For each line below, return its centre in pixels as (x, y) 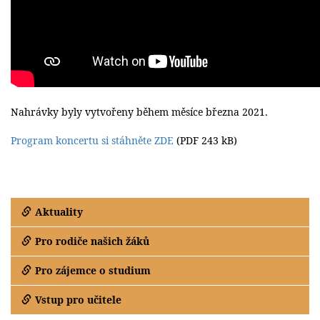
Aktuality (59, 212)
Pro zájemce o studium (93, 271)
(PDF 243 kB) (205, 141)
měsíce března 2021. (220, 112)
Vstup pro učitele (78, 300)
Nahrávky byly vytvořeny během (91, 112)
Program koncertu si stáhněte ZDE (92, 141)
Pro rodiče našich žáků (92, 241)
